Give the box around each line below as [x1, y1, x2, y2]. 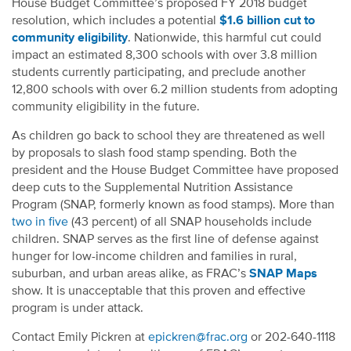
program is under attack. [12, 302, 143, 315]
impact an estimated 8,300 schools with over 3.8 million [12, 49, 317, 62]
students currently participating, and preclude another [12, 66, 306, 79]
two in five [12, 215, 68, 229]
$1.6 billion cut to [219, 14, 315, 27]
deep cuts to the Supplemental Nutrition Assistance [12, 181, 293, 194]
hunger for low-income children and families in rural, [12, 250, 297, 263]
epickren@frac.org [148, 331, 248, 344]
